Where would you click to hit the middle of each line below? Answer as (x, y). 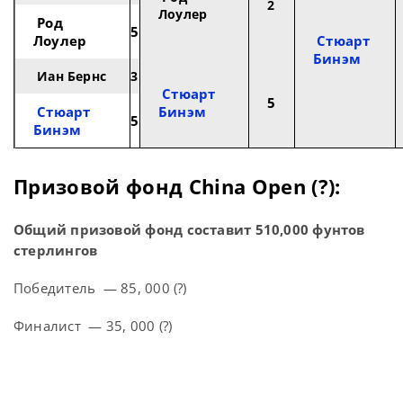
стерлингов (56, 251)
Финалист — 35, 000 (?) (93, 326)
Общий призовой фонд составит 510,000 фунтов (189, 230)
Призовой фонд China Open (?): (177, 187)
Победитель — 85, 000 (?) (100, 288)
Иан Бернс (70, 76)
